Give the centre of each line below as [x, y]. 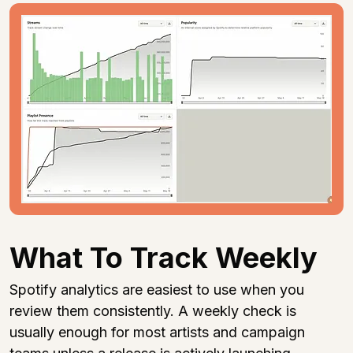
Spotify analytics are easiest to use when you [159, 289]
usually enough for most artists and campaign [159, 332]
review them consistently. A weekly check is [155, 310]
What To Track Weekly [163, 257]
